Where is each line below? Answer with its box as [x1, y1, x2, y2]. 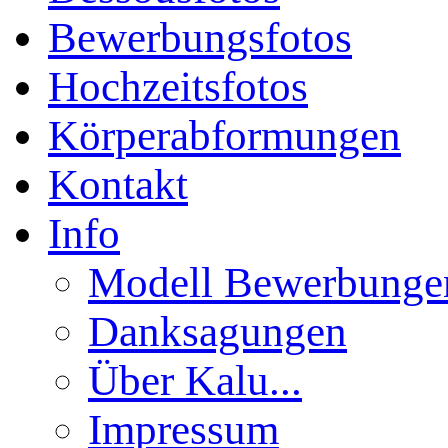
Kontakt [48, 160, 188, 208]
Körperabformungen [48, 111, 401, 159]
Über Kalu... [88, 356, 302, 404]
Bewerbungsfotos [48, 13, 352, 61]
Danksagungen [88, 307, 347, 355]
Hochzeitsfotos [48, 62, 308, 110]
